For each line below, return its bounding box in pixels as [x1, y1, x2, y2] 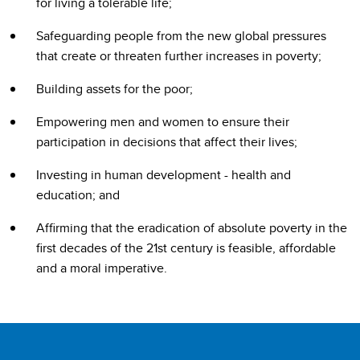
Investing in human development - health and [36, 165, 291, 184]
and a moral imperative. [36, 258, 167, 277]
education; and [36, 185, 120, 204]
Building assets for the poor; [36, 79, 193, 98]
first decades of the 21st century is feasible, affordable [36, 238, 336, 257]
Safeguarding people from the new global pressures [36, 26, 326, 45]
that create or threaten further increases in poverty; [36, 46, 321, 65]
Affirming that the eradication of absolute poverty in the [36, 218, 347, 237]
